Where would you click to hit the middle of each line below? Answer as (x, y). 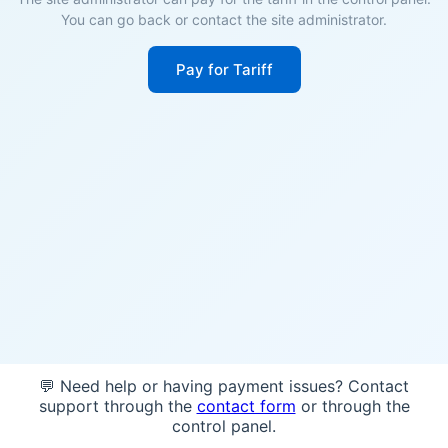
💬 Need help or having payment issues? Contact (224, 386)
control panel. (224, 426)
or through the (352, 406)
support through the (117, 406)
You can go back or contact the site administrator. (224, 19)
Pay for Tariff (224, 69)
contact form (246, 406)
